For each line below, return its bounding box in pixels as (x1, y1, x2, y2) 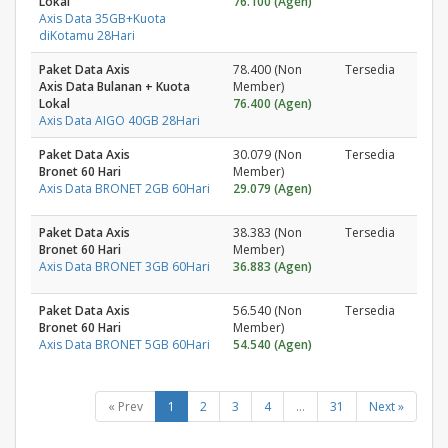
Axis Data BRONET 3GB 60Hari (39, 258, 210, 275)
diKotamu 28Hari (39, 27, 135, 44)
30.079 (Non (233, 146, 302, 163)
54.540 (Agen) (233, 336, 312, 353)
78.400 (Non (233, 61, 302, 78)
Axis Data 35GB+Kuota (39, 10, 166, 27)
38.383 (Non (233, 224, 302, 241)
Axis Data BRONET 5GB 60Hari (39, 336, 210, 353)
